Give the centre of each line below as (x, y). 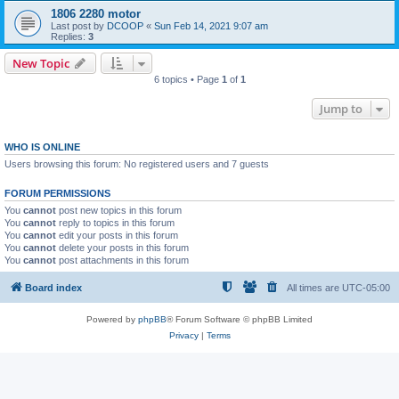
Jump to (341, 109)
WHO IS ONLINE (42, 147)
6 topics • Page (187, 79)
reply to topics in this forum (115, 223)
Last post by (79, 26)
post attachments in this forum (122, 260)
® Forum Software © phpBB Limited (240, 319)
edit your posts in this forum (117, 235)
